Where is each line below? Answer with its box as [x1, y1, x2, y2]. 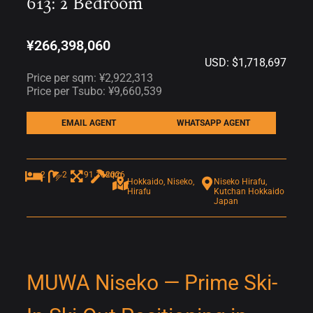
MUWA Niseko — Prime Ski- [27, 270, 277, 295]
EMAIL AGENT [61, 117, 117, 128]
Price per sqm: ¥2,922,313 [27, 71, 153, 85]
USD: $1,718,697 [205, 55, 286, 69]
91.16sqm [84, 169, 122, 180]
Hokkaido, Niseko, [127, 176, 194, 187]
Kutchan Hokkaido [214, 186, 284, 196]
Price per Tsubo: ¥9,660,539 [27, 84, 162, 98]
